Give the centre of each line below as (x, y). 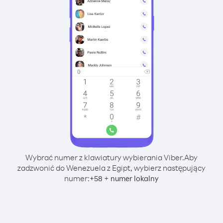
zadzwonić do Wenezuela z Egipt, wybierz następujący (111, 168)
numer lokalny (135, 178)
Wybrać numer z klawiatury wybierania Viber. (105, 157)
